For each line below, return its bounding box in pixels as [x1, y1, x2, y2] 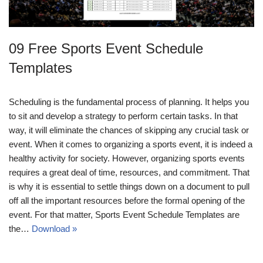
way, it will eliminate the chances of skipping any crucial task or [9, 124, 249, 135]
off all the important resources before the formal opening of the [9, 195, 245, 205]
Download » [32, 223, 77, 234]
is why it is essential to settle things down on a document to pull [9, 181, 249, 191]
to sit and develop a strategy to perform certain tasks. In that [9, 110, 238, 121]
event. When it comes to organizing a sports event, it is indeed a [9, 139, 252, 149]
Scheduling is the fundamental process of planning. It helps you [9, 96, 249, 107]
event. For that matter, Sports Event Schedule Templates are [9, 209, 240, 220]
